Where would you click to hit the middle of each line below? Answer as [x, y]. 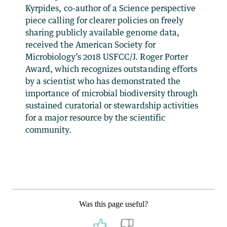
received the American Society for [90, 44]
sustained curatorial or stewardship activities [112, 105]
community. [49, 129]
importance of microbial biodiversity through [112, 93]
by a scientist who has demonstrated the [103, 81]
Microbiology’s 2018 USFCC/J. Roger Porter [107, 56]
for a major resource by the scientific [95, 117]
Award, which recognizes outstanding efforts [111, 69]
